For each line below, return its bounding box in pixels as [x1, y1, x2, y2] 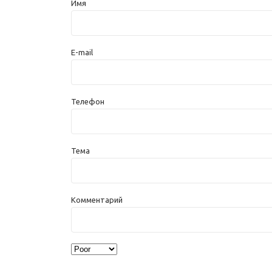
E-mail [71, 48, 93, 56]
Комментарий [71, 195, 123, 204]
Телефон [71, 97, 104, 106]
